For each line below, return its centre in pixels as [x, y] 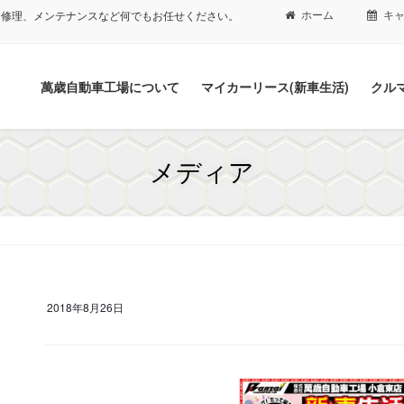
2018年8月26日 [85, 308]
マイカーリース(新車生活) [275, 87]
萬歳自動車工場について [110, 87]
